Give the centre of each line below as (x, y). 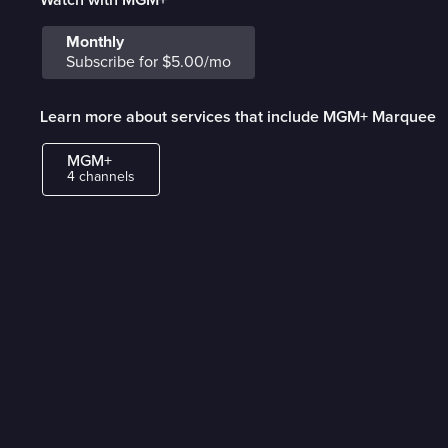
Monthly (95, 42)
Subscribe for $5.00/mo (148, 62)
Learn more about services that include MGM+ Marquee (238, 116)
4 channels (101, 177)
